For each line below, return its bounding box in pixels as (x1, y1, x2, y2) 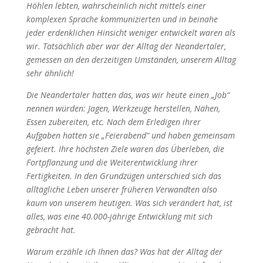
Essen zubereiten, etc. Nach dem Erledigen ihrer (26, 116, 201, 127)
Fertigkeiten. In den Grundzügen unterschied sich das (26, 170, 221, 181)
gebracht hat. (26, 224, 76, 235)
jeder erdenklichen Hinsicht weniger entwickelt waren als (26, 27, 235, 38)
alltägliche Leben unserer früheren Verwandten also (26, 184, 217, 195)
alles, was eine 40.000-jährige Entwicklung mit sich (26, 211, 213, 222)
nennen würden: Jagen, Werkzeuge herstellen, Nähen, (26, 103, 220, 114)
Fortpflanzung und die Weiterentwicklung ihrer (26, 157, 198, 168)
